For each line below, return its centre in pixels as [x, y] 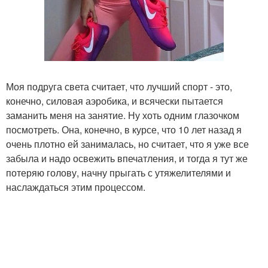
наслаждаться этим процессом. [76, 187]
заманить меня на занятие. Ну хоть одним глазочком [123, 115]
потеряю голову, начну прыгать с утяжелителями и [118, 173]
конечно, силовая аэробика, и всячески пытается [115, 101]
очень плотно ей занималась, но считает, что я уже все [127, 144]
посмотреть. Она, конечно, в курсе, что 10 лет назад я [124, 130]
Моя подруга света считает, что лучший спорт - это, [119, 87]
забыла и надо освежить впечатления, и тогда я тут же [127, 159]
